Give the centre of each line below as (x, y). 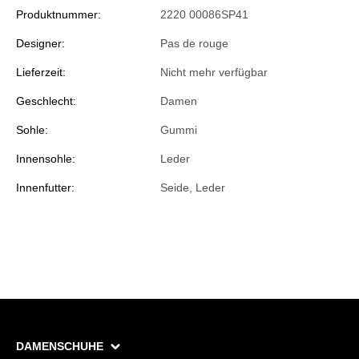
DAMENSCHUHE (61, 347)
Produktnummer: (58, 15)
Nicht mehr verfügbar (214, 73)
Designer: (40, 44)
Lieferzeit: (41, 73)
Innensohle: (46, 159)
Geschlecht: (46, 101)
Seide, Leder (193, 188)
